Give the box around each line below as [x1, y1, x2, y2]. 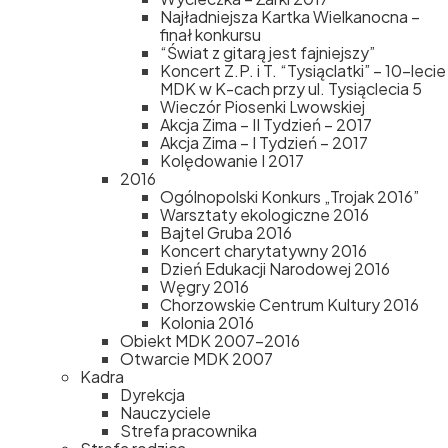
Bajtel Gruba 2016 [160, 222, 292, 243]
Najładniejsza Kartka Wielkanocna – [160, 6, 420, 27]
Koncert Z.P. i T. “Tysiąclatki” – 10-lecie [160, 60, 446, 81]
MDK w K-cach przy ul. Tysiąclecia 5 [160, 78, 422, 99]
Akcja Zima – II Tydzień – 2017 [160, 114, 372, 135]
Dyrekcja [120, 384, 185, 405]
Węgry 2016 [160, 276, 249, 297]
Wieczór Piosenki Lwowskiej [160, 96, 365, 117]
